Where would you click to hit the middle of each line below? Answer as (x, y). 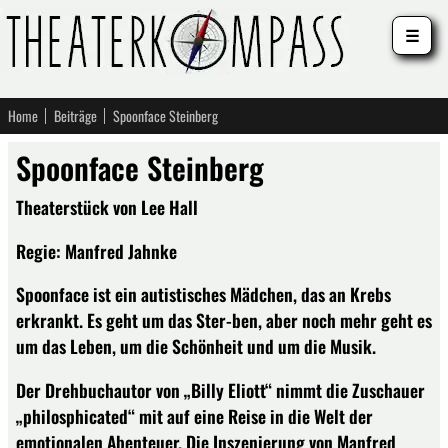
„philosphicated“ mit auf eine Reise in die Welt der (194, 415)
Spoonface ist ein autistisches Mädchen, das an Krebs (203, 294)
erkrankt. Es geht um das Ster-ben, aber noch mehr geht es (224, 320)
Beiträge (75, 115)
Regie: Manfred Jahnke (96, 250)
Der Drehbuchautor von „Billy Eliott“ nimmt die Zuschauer (220, 389)
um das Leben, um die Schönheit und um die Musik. (196, 346)
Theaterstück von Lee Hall (107, 207)
